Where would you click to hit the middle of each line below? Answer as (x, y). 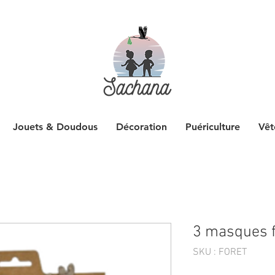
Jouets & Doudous (55, 127)
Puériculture (212, 127)
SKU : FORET (220, 253)
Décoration (141, 127)
